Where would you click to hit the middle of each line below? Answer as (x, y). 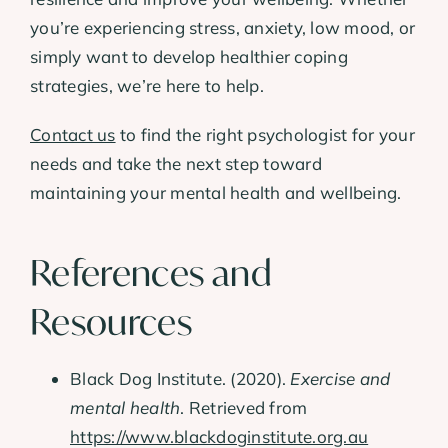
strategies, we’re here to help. (147, 85)
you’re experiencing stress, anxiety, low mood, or (223, 27)
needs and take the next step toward (176, 163)
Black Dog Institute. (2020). (180, 379)
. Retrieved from (244, 408)
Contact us (73, 134)
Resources (111, 321)
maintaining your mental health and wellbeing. (216, 192)
